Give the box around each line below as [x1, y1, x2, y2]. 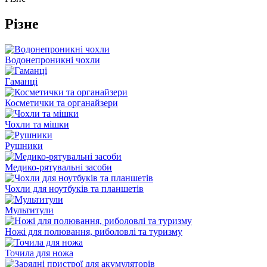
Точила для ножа [5, 247, 73, 258]
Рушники [5, 140, 43, 151]
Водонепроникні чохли [5, 54, 100, 65]
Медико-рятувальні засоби [5, 162, 112, 172]
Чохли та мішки [5, 119, 69, 129]
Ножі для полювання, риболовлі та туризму [5, 226, 182, 237]
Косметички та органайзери [5, 97, 118, 108]
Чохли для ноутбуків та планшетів [5, 183, 144, 194]
